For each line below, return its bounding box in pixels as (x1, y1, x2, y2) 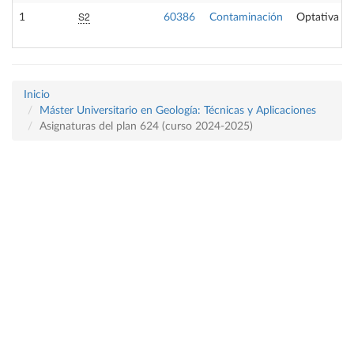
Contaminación (209, 12, 283, 23)
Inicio (24, 89, 50, 100)
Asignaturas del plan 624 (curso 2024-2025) (40, 121, 253, 132)
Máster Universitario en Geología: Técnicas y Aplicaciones (40, 105, 316, 116)
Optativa (296, 12, 339, 23)
